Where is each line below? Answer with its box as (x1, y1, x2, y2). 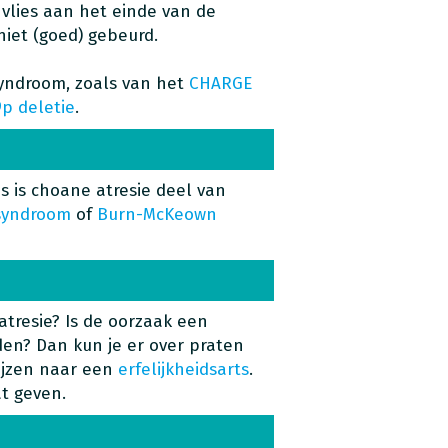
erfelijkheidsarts (117, 359, 249, 380)
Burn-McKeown (96, 204, 217, 225)
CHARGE (188, 73, 252, 94)
